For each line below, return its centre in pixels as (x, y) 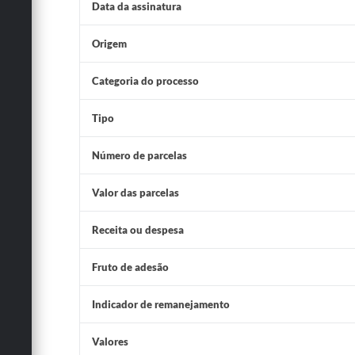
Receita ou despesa (137, 230)
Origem (109, 44)
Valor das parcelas (135, 193)
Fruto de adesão (130, 267)
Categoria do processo (145, 81)
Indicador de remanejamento (160, 304)
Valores (110, 342)
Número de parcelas (139, 155)
